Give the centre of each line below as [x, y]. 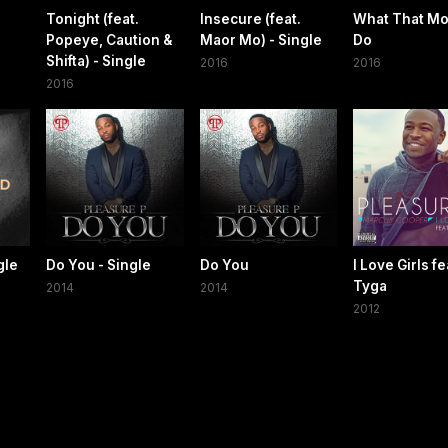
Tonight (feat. [93, 18]
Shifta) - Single [96, 60]
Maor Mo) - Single [260, 39]
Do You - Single [99, 264]
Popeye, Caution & [109, 39]
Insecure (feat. [250, 18]
